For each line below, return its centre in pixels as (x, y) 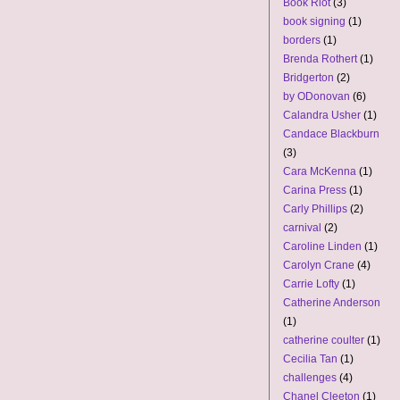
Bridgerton (308, 78)
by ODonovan (317, 96)
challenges (310, 378)
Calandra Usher (322, 115)
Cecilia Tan (310, 359)
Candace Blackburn (331, 134)
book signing (314, 21)
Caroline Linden (322, 246)
